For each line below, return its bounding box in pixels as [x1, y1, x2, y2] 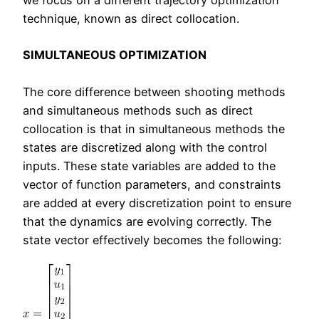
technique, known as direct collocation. [23, 11, 239, 26]
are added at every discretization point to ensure [23, 195, 291, 210]
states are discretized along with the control [23, 140, 267, 155]
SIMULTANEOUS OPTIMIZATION [23, 48, 206, 63]
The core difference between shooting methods [23, 84, 286, 99]
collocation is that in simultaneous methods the [23, 121, 285, 136]
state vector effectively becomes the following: [23, 232, 281, 247]
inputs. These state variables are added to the [23, 158, 276, 173]
